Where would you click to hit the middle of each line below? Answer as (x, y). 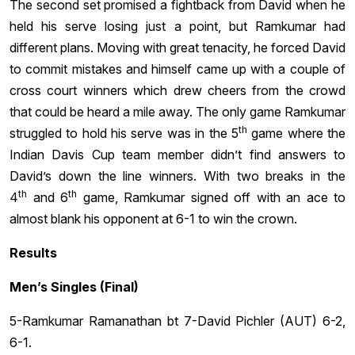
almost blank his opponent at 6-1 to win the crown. (153, 219)
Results (33, 253)
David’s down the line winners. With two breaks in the (177, 176)
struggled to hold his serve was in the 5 (124, 134)
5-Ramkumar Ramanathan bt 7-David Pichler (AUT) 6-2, (177, 321)
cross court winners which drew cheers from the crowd (177, 91)
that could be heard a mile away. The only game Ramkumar (177, 112)
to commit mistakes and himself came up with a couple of (177, 69)
